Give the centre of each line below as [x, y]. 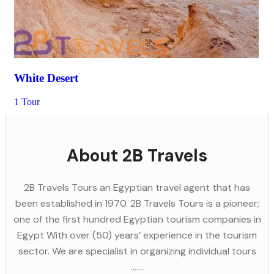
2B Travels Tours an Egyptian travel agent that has [137, 187]
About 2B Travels [137, 156]
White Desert [46, 78]
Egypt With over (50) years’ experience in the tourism [137, 235]
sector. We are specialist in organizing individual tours [137, 251]
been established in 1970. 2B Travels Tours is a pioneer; [137, 203]
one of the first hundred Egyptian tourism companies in [137, 219]
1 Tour [27, 102]
